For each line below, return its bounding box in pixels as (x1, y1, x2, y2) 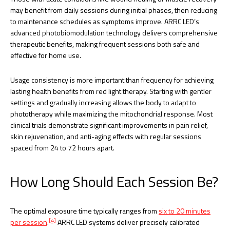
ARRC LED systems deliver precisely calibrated (56, 216, 200, 227)
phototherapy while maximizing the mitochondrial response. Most (10, 108, 213, 119)
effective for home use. (10, 49, 81, 61)
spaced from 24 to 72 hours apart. (10, 142, 114, 153)
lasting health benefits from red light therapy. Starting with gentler (10, 85, 212, 97)
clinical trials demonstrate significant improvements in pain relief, (10, 119, 208, 130)
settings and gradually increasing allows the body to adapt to (10, 97, 196, 108)
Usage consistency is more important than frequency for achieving (10, 74, 214, 85)
